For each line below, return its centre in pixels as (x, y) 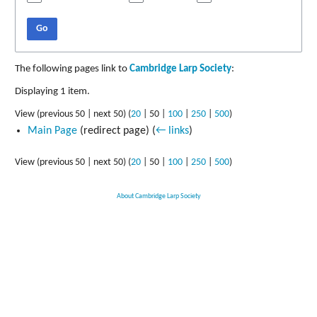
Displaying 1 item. (52, 92)
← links (172, 131)
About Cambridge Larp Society (158, 197)
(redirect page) (114, 131)
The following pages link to (72, 69)
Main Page (52, 131)
